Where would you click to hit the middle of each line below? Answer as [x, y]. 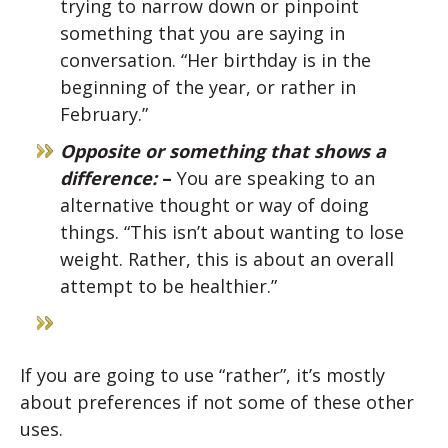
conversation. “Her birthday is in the [215, 60]
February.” [104, 114]
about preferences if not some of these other [217, 402]
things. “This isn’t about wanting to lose [232, 232]
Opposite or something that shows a [223, 151]
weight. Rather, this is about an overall [227, 259]
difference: [111, 178]
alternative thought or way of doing [214, 205]
